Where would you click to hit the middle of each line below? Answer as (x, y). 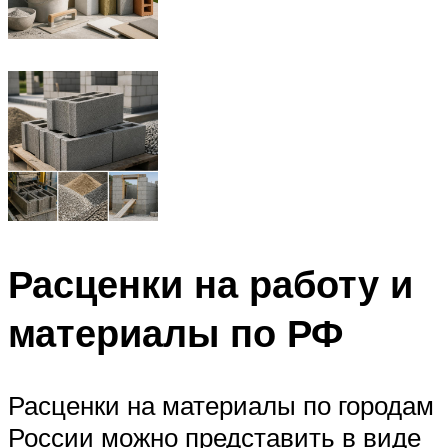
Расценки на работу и (210, 283)
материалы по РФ (175, 332)
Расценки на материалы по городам (221, 404)
